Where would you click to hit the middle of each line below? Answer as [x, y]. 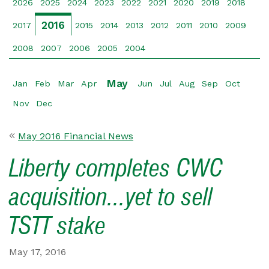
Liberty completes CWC [116, 167]
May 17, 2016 [38, 252]
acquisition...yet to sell [111, 196]
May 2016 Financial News [76, 136]
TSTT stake [57, 225]
